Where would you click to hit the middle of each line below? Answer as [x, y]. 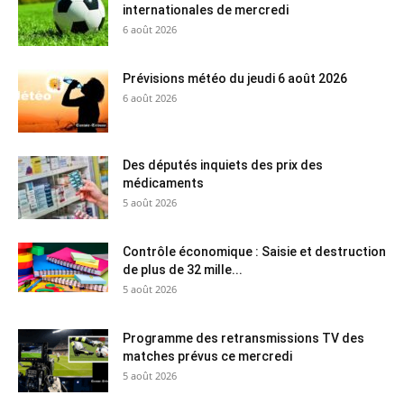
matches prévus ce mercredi [207, 357]
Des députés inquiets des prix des [223, 165]
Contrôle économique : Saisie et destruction [254, 252]
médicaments [163, 184]
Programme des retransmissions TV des [243, 339]
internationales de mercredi [206, 10]
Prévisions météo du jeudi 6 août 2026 [235, 79]
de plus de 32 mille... [183, 270]
